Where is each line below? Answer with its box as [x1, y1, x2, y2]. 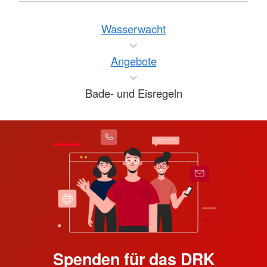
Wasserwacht [101, 20, 166, 36]
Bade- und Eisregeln [85, 85, 182, 101]
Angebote [110, 52, 157, 69]
